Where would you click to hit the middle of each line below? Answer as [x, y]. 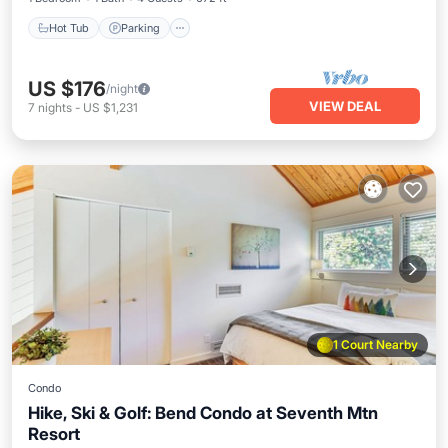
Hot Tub [69, 27]
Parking [140, 27]
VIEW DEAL [345, 106]
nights [55, 107]
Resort [54, 434]
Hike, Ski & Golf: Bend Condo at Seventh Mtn [203, 413]
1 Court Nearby [375, 344]
